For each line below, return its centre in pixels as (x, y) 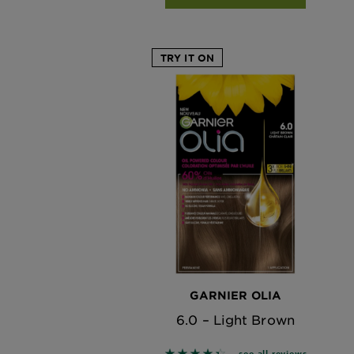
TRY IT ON (187, 57)
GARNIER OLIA (235, 295)
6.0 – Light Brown (235, 319)
